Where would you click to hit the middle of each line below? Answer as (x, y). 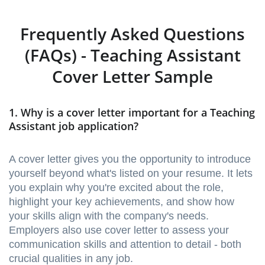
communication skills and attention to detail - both (125, 245)
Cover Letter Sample (132, 77)
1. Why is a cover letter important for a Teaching (132, 113)
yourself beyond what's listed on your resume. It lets (131, 174)
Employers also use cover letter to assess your (119, 230)
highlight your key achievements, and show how (122, 202)
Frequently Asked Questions (132, 34)
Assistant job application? (74, 126)
